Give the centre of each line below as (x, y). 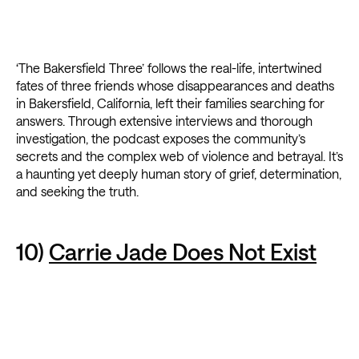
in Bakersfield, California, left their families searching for (170, 103)
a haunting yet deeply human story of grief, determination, (179, 174)
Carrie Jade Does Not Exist (183, 252)
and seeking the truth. (77, 192)
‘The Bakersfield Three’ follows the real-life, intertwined (169, 68)
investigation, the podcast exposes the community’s (161, 139)
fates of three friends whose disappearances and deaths (175, 86)
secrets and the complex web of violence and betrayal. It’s (179, 156)
